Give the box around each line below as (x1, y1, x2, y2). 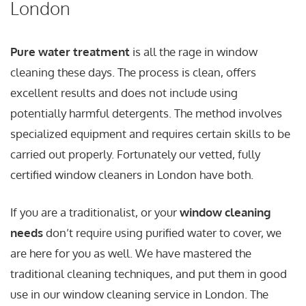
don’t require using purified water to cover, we (43, 225, 281, 240)
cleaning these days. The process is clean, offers (10, 64, 256, 79)
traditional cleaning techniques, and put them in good (10, 266, 287, 281)
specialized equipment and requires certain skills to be (10, 126, 290, 141)
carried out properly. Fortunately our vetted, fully (10, 146, 260, 161)
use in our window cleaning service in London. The (10, 287, 268, 302)
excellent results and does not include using (10, 85, 238, 100)
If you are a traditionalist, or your (10, 205, 180, 220)
